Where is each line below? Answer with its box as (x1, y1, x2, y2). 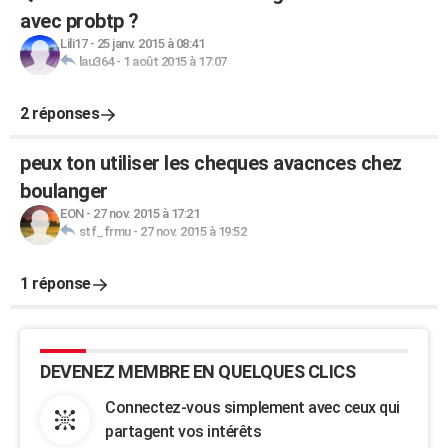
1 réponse (20, 274, 91, 293)
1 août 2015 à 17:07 (123, 54, 227, 69)
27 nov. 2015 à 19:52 (140, 224, 246, 239)
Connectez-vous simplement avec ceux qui (105, 398, 400, 417)
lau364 (78, 54, 114, 69)
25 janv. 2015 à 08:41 (96, 36, 204, 51)
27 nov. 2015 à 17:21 (93, 206, 199, 221)
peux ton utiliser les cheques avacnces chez (20, 151, 402, 175)
